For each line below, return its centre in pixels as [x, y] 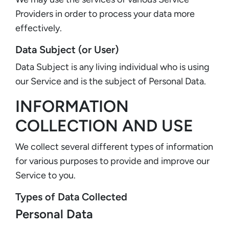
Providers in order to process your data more [105, 14]
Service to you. [45, 175]
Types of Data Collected [71, 197]
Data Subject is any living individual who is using [112, 67]
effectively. [39, 28]
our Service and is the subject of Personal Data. [111, 81]
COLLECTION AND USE [104, 125]
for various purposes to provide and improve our [112, 161]
